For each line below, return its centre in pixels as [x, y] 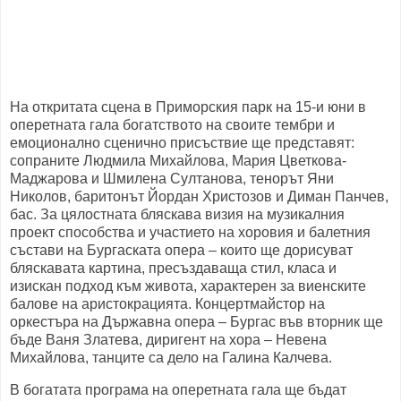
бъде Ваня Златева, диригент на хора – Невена [168, 340]
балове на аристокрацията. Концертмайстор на [167, 304]
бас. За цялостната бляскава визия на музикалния [177, 215]
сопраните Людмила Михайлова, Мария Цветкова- [178, 161]
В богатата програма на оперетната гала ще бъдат [178, 389]
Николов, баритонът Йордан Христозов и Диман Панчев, [199, 197]
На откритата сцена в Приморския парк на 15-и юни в [188, 107]
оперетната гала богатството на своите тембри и [172, 125]
